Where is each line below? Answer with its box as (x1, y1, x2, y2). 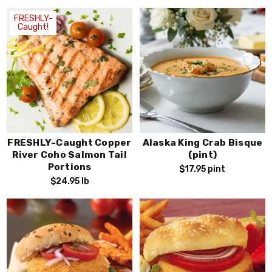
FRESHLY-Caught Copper (7, 137, 132, 149)
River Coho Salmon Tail (12, 149, 127, 161)
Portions (47, 161, 92, 173)
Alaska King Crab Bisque (142, 137, 263, 149)
